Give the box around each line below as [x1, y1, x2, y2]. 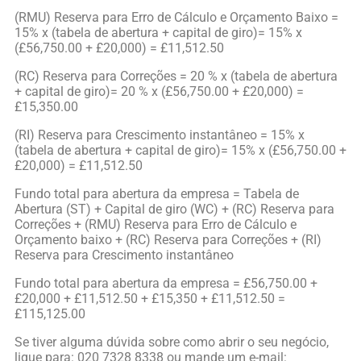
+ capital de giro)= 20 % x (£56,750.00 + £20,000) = [15, 84, 304, 100]
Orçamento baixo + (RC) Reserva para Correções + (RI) [15, 232, 322, 248]
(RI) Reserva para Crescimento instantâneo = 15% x [15, 127, 305, 143]
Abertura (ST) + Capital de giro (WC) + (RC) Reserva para [15, 201, 334, 218]
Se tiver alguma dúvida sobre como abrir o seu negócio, [15, 334, 329, 351]
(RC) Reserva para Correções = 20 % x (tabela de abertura [15, 68, 338, 85]
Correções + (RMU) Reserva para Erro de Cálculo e [15, 217, 297, 233]
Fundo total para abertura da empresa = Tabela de [15, 186, 299, 202]
